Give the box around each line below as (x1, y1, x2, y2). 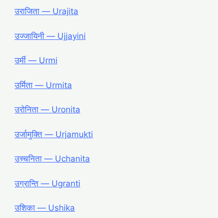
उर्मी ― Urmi (15, 55, 57, 66)
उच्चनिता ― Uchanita (15, 154, 90, 164)
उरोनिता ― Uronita (15, 105, 80, 115)
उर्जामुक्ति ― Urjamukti (15, 129, 93, 139)
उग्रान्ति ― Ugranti (15, 178, 80, 188)
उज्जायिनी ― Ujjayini (15, 31, 86, 41)
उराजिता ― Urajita (15, 6, 78, 17)
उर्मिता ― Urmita (15, 80, 72, 90)
